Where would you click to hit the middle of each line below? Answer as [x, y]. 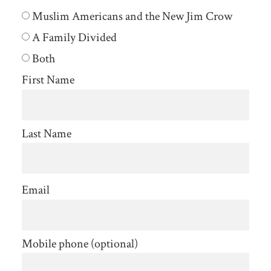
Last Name [46, 133]
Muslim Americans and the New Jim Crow [131, 17]
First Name [48, 80]
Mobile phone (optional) [80, 243]
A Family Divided [73, 38]
